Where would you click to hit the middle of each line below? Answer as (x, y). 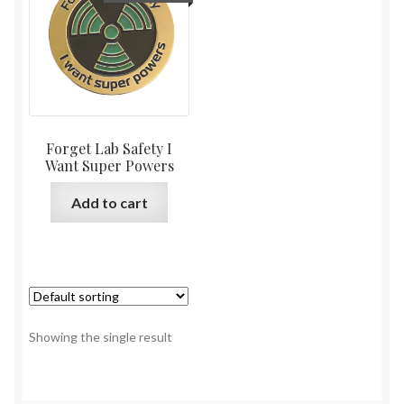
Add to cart (109, 202)
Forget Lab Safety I (110, 149)
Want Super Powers (109, 166)
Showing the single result (101, 336)
